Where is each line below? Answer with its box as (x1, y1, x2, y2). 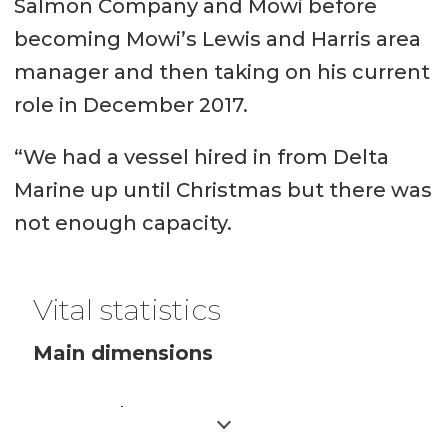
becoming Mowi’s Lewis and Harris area (13, 26, 421, 51)
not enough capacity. (13, 211, 232, 236)
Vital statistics (33, 292, 222, 328)
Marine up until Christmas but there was (13, 178, 432, 203)
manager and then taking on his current (13, 59, 430, 84)
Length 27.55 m (57, 401, 253, 426)
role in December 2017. (13, 92, 248, 117)
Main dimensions (33, 340, 214, 365)
